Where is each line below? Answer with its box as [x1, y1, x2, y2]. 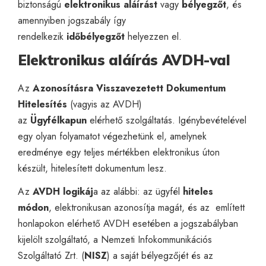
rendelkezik [18, 29, 66, 43]
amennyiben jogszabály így [18, 13, 126, 27]
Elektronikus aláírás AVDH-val [18, 50, 230, 69]
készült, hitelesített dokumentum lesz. [18, 161, 167, 175]
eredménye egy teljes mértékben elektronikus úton [18, 145, 220, 159]
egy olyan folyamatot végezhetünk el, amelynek [18, 129, 207, 143]
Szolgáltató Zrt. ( [18, 248, 84, 262]
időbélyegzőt [66, 29, 125, 43]
